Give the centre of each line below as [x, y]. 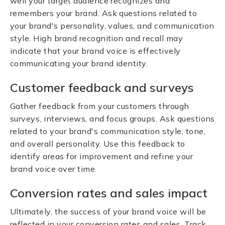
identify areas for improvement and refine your [102, 156]
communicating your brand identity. [79, 63]
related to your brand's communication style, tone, [108, 131]
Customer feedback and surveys [102, 87]
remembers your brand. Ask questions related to [104, 13]
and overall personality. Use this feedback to [98, 144]
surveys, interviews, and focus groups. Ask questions [113, 119]
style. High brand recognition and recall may [97, 38]
